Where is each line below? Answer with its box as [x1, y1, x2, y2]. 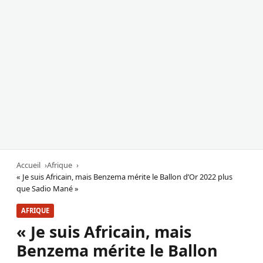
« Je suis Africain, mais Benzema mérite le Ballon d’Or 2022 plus [16, 171, 232, 183]
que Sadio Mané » [16, 183, 79, 194]
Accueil [16, 160, 41, 171]
